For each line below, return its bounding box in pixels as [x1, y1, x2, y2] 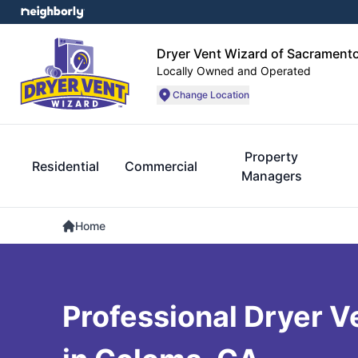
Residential [32, 158, 99, 174]
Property [245, 149, 299, 165]
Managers [241, 168, 302, 184]
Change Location [173, 88, 249, 101]
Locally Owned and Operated [157, 63, 311, 78]
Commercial [125, 158, 197, 174]
